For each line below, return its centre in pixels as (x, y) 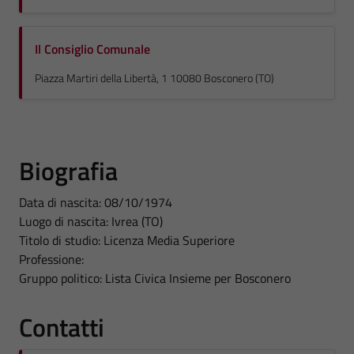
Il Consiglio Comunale (92, 49)
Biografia (68, 171)
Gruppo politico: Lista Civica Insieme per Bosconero (155, 278)
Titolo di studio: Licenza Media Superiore (127, 240)
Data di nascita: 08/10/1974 (96, 202)
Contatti (62, 327)
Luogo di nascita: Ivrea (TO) (91, 221)
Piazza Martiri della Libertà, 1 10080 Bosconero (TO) (154, 78)
